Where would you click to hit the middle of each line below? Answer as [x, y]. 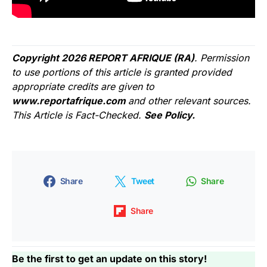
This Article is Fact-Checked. [78, 115]
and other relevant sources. [190, 100]
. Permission [222, 58]
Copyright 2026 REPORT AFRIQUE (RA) [103, 58]
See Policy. [170, 115]
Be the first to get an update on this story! [109, 258]
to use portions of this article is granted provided [122, 72]
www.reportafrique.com [70, 100]
